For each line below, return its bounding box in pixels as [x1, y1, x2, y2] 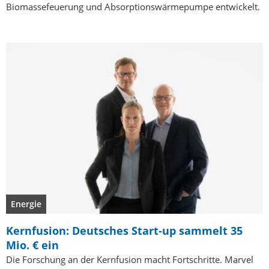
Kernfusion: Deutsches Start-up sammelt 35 [6, 223, 243, 238]
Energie [11, 198, 41, 210]
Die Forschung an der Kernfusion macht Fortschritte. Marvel [6, 253, 253, 266]
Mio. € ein [6, 238, 59, 253]
